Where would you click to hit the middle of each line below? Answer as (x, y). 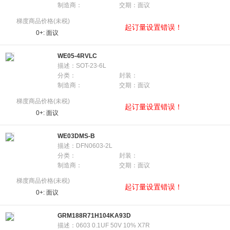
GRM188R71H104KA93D (94, 216)
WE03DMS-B (76, 136)
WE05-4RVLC (77, 56)
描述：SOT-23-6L (82, 65)
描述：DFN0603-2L (85, 146)
